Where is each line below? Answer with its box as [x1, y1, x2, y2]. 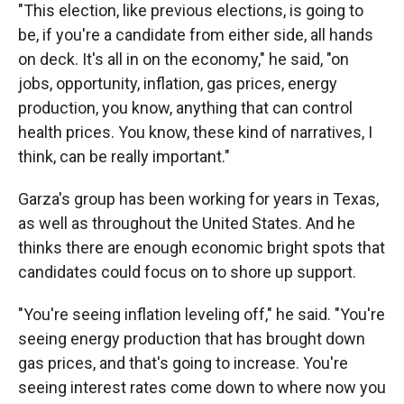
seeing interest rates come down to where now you [18, 378, 386, 397]
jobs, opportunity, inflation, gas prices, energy [18, 74, 337, 93]
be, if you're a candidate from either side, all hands [18, 25, 373, 44]
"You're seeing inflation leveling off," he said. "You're [18, 305, 385, 324]
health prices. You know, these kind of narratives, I [18, 123, 372, 142]
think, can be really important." [18, 147, 230, 166]
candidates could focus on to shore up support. [18, 262, 356, 281]
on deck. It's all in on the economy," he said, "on [18, 50, 349, 69]
